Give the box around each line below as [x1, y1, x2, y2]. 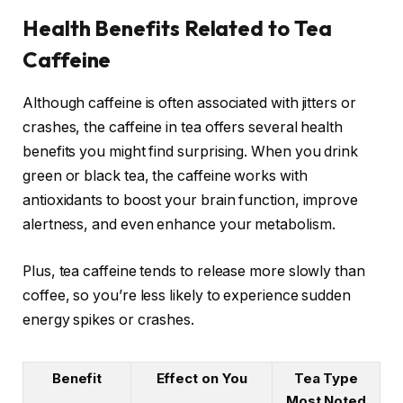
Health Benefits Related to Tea [22, 13, 332, 41]
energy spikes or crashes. [22, 310, 195, 328]
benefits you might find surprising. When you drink [22, 143, 359, 161]
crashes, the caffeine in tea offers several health [22, 119, 344, 137]
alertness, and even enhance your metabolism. [22, 216, 336, 234]
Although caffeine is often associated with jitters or [22, 94, 356, 112]
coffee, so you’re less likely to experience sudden [22, 286, 352, 304]
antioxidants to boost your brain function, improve [22, 192, 359, 210]
